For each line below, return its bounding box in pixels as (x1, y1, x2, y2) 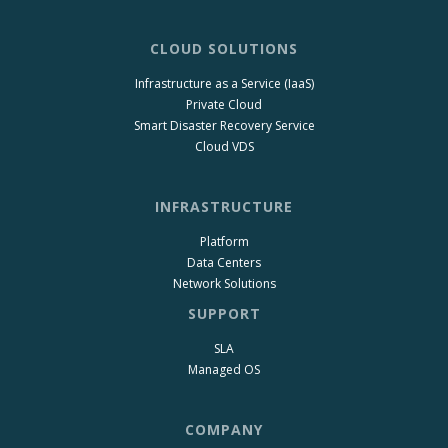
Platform (199, 232, 249, 250)
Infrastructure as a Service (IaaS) (134, 74, 314, 92)
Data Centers (187, 253, 261, 271)
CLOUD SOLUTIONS (150, 38, 298, 58)
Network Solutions (172, 274, 276, 292)
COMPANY (185, 419, 263, 439)
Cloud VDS (194, 137, 254, 155)
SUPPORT (187, 303, 261, 323)
